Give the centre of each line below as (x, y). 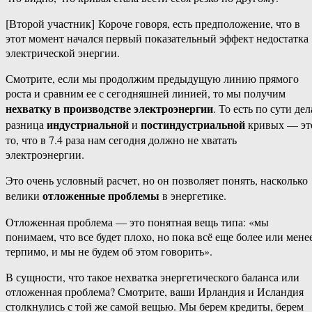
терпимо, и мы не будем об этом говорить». (109, 251)
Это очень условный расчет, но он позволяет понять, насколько (157, 180)
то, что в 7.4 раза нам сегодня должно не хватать (121, 140)
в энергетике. (193, 196)
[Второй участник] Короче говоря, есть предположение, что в (153, 24)
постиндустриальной (193, 125)
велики (24, 196)
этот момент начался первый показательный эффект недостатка (157, 38)
